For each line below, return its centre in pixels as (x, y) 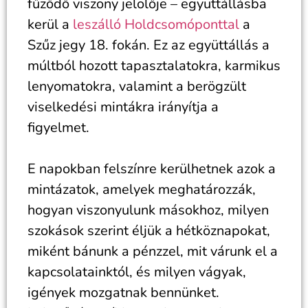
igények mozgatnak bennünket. (123, 293)
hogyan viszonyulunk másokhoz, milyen (148, 210)
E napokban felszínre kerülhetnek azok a (152, 169)
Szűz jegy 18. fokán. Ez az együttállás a (148, 45)
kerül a (50, 24)
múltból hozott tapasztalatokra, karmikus (154, 66)
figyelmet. (58, 128)
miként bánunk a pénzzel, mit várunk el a (153, 251)
